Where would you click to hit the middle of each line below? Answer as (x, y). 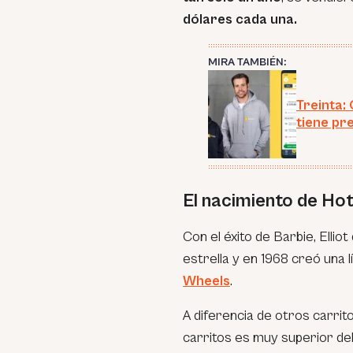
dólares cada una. (240, 19)
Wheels (206, 281)
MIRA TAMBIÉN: (247, 62)
